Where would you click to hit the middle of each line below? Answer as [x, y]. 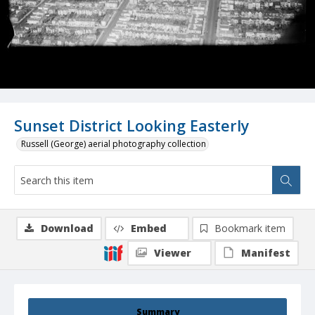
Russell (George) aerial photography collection [114, 144]
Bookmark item [250, 229]
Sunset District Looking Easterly [132, 126]
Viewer [173, 253]
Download [67, 229]
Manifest [266, 253]
